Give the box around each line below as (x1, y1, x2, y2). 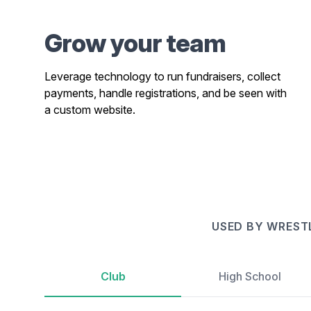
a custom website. (44, 103, 135, 117)
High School (218, 269, 281, 283)
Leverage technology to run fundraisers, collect (44, 69, 280, 83)
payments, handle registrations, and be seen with (44, 86, 287, 100)
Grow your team (44, 28, 226, 58)
